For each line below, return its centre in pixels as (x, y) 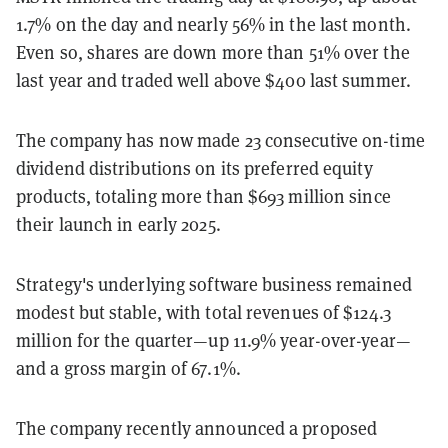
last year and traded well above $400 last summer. (213, 79)
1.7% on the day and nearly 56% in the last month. (213, 23)
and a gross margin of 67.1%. (128, 367)
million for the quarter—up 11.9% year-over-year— (213, 339)
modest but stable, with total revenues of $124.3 (203, 311)
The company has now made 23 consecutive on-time (220, 139)
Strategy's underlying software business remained (214, 283)
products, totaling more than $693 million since (203, 195)
